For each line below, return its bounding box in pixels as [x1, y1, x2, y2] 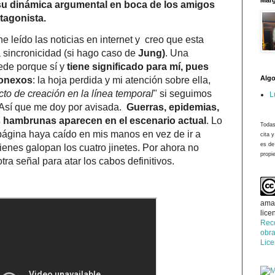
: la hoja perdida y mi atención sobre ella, [33, 74, 211, 85]
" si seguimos [153, 88, 212, 99]
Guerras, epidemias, [126, 101, 219, 112]
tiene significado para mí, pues [67, 61, 209, 72]
